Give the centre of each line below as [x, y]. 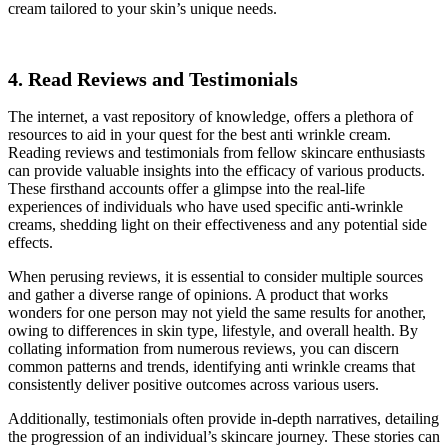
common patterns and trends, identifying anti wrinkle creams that [211, 367]
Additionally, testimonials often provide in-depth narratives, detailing [223, 419]
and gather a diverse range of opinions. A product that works [198, 295]
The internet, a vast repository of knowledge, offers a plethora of [210, 117]
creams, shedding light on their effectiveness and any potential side [217, 225]
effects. [30, 243]
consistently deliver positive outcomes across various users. [193, 385]
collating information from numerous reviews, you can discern [203, 349]
